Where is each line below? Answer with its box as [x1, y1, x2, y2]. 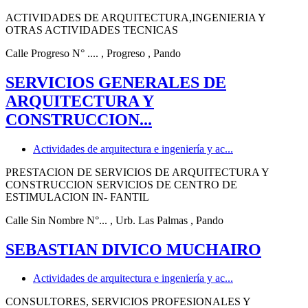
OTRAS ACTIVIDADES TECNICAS [5, 23, 178, 36]
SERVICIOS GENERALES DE [5, 73, 226, 91]
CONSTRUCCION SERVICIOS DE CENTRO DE [5, 178, 237, 190]
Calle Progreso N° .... [5, 47, 98, 59]
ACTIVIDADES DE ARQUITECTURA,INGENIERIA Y [5, 11, 265, 23]
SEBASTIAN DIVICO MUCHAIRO [5, 240, 261, 258]
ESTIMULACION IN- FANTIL [5, 190, 149, 203]
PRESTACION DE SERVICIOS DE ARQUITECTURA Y [5, 166, 269, 178]
